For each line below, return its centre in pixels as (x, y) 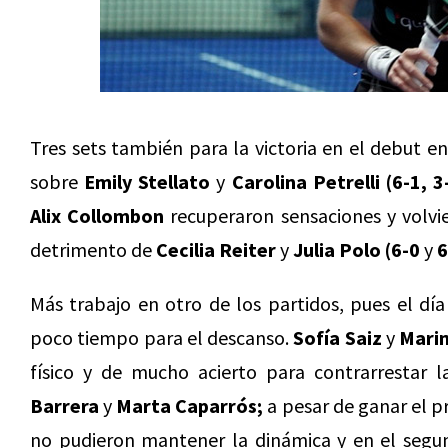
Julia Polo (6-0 (358, 249)
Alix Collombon (97, 215)
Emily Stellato (147, 181)
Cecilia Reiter (216, 249)
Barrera (64, 405)
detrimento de (93, 249)
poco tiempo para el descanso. (162, 337)
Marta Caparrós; (190, 405)
